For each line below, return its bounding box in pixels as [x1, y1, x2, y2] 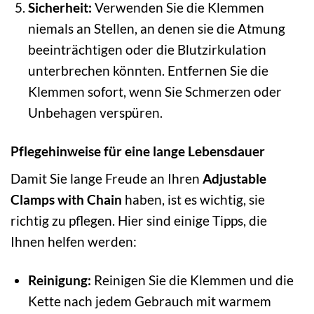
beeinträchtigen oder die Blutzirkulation [27, 41, 266, 57]
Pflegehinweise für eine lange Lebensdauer [11, 142, 265, 159]
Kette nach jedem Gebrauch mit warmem [27, 293, 271, 310]
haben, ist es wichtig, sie [122, 191, 265, 208]
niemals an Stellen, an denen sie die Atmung [27, 20, 285, 36]
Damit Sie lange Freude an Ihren [11, 170, 203, 187]
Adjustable [203, 170, 266, 187]
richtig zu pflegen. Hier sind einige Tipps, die [11, 212, 267, 229]
